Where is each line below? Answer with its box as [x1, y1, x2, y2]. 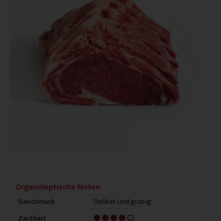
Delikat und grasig [94, 195, 152, 208]
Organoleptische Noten [15, 180, 100, 194]
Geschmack [18, 195, 55, 208]
